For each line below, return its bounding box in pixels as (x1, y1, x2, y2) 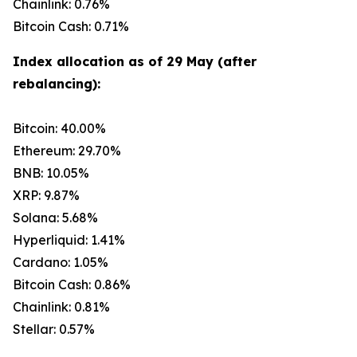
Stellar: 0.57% (13, 321, 95, 337)
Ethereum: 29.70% (13, 143, 121, 159)
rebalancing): (13, 76, 100, 92)
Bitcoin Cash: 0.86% (13, 277, 131, 292)
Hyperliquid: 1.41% (13, 232, 125, 248)
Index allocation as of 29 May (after (13, 53, 257, 69)
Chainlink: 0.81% (13, 299, 110, 315)
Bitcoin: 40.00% (13, 120, 106, 136)
